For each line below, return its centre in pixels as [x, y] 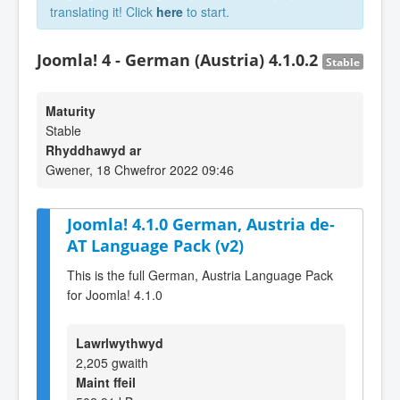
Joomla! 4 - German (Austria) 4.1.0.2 [179, 60]
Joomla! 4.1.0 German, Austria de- [201, 224]
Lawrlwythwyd [120, 342]
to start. [206, 12]
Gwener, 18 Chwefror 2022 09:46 [140, 170]
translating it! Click [103, 12]
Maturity [71, 111]
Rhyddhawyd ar [93, 150]
